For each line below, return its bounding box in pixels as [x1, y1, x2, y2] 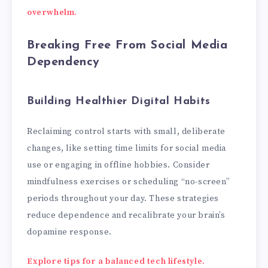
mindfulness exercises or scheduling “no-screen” [27, 176, 230, 187]
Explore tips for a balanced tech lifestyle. [27, 255, 205, 267]
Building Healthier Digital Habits [27, 96, 211, 108]
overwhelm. [27, 7, 77, 18]
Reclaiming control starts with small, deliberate [27, 126, 226, 137]
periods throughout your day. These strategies [27, 193, 220, 204]
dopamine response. [27, 226, 112, 237]
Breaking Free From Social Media [27, 39, 228, 51]
